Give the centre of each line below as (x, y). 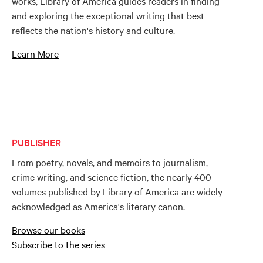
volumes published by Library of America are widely (117, 191)
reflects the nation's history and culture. (93, 30)
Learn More (35, 53)
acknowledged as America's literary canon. (98, 206)
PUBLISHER (36, 142)
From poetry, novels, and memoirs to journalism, (110, 162)
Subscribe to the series (58, 244)
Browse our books (48, 230)
